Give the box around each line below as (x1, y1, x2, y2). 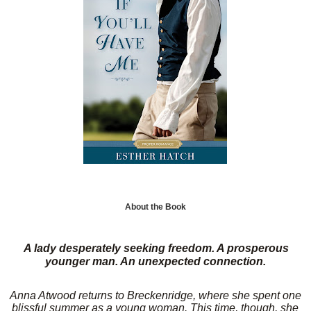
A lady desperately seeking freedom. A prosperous (24, 242, 289, 254)
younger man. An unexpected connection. (44, 255, 266, 267)
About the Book (124, 201, 186, 212)
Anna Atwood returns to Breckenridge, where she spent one (9, 289, 301, 301)
